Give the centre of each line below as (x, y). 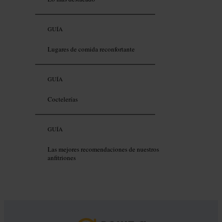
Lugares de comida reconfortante (91, 49)
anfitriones (62, 158)
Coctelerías (63, 99)
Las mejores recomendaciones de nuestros (103, 149)
